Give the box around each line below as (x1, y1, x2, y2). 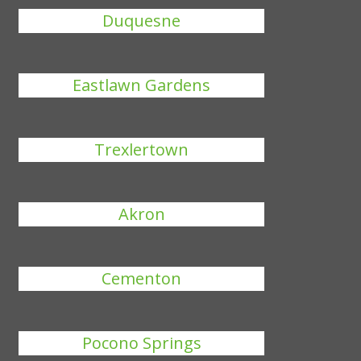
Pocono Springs (81, 332, 201, 354)
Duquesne (102, 10, 181, 31)
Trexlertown (94, 139, 189, 160)
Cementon (102, 268, 182, 289)
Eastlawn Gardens (73, 74, 211, 96)
